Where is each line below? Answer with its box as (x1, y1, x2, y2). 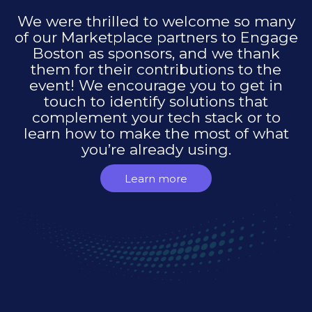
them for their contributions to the (31, 61, 281, 79)
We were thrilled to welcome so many (17, 13, 295, 31)
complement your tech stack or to (31, 109, 281, 127)
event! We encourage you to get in (29, 77, 283, 95)
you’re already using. (81, 141, 231, 159)
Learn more (125, 171, 187, 185)
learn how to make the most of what (23, 125, 289, 143)
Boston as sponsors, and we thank (32, 45, 280, 63)
